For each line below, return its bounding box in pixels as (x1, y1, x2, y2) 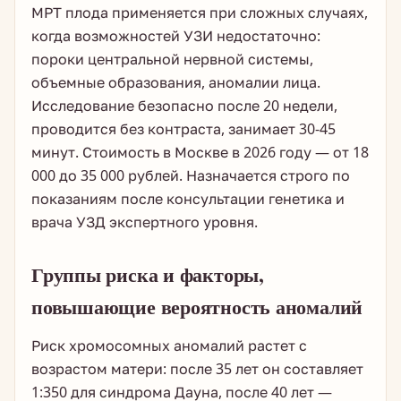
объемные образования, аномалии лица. (31, 73, 320, 92)
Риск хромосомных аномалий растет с (31, 336, 307, 355)
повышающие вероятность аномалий (31, 292, 363, 321)
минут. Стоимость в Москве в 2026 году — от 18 (31, 142, 369, 162)
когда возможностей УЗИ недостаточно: (31, 26, 320, 46)
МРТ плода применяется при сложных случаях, (31, 3, 368, 22)
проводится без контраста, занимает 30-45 (31, 119, 336, 139)
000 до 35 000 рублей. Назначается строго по (31, 166, 350, 185)
